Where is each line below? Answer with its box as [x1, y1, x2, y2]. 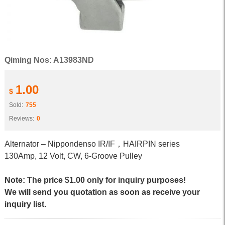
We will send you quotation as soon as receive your [4, 188, 200, 196]
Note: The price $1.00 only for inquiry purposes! [4, 176, 186, 184]
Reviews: [9, 115, 34, 122]
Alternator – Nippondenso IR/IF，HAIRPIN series [4, 140, 180, 148]
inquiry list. [4, 200, 46, 208]
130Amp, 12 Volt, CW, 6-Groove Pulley [4, 152, 142, 160]
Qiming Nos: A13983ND [4, 56, 94, 64]
